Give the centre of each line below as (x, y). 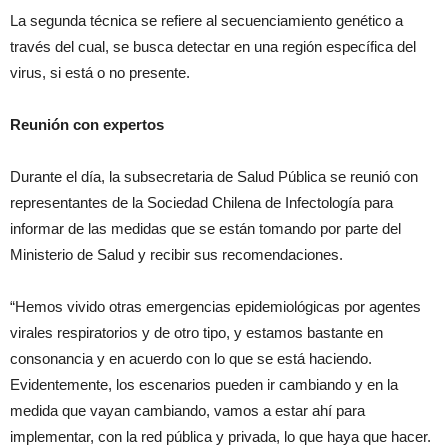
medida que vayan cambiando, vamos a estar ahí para (187, 411)
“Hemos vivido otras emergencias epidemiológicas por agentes (215, 307)
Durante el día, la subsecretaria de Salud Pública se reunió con (214, 177)
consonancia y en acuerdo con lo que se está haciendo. (191, 359)
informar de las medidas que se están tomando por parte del (205, 229)
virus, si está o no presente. (100, 73)
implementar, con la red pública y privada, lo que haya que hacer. (220, 437)
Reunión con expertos (87, 125)
